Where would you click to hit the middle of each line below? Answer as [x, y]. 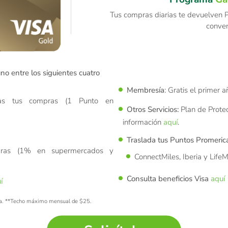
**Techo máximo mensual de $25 [48, 202]
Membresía [145, 90]
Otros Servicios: [153, 109]
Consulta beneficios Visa [167, 178]
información [143, 122]
